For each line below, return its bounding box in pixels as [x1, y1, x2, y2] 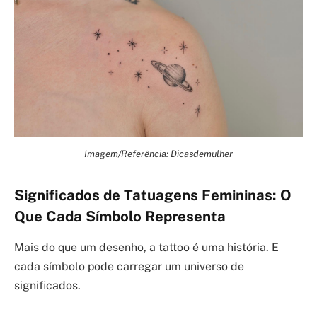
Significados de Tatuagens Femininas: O [14, 186, 292, 204]
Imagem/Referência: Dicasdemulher [84, 147, 233, 159]
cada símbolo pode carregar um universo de [14, 260, 244, 273]
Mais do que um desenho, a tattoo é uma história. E [14, 241, 279, 254]
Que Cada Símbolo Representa [14, 207, 226, 225]
